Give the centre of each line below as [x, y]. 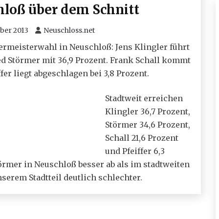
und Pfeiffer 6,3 [135, 151]
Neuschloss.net [69, 31]
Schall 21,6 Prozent [142, 138]
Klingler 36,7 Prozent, [148, 112]
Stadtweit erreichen [144, 99]
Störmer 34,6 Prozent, [148, 125]
